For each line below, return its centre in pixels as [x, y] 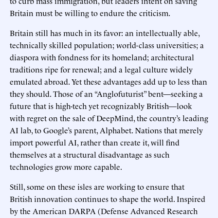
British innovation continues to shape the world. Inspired [108, 199]
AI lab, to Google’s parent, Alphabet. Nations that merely [106, 130]
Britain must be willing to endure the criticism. [90, 13]
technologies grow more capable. [66, 167]
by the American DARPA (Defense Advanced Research [104, 211]
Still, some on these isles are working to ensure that [97, 187]
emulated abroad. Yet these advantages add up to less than [109, 82]
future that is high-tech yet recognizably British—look [101, 106]
